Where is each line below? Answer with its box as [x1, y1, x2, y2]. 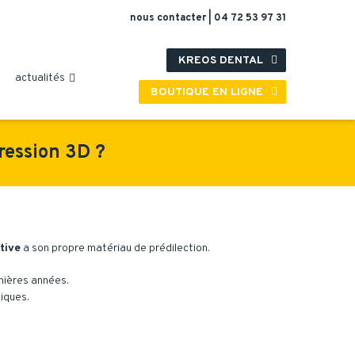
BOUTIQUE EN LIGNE [151, 86, 267, 99]
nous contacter [130, 12, 208, 25]
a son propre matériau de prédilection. [21, 242, 210, 255]
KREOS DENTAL [178, 54, 267, 67]
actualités [14, 71, 65, 85]
